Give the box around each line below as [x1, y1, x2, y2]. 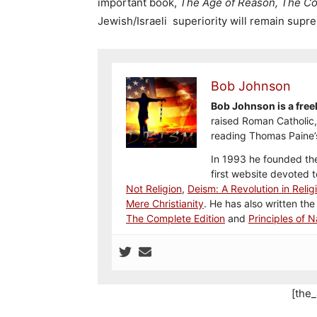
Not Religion [126, 183, 182, 195]
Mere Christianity [126, 197, 204, 209]
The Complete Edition [126, 212, 225, 224]
